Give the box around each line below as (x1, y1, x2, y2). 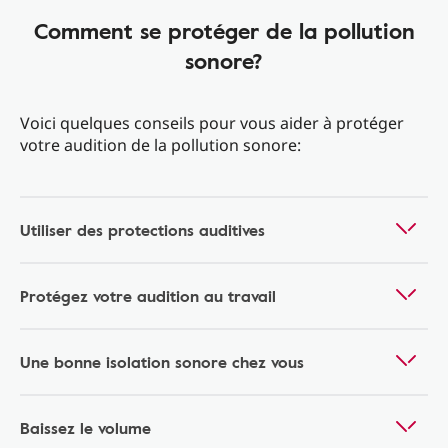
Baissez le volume (20, 416, 151, 440)
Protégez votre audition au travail (20, 284, 276, 308)
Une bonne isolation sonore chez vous (20, 350, 304, 374)
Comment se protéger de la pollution (33, 14, 415, 47)
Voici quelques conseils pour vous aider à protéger (20, 112, 404, 134)
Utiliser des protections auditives (20, 218, 265, 242)
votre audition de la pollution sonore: (20, 134, 301, 156)
